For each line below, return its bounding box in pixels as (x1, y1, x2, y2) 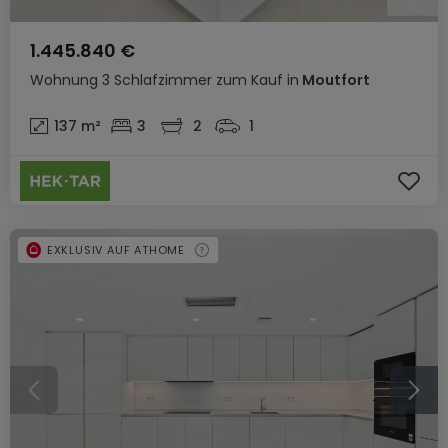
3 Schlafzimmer (102, 70, 212, 90)
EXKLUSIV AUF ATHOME (46, 241, 186, 258)
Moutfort (299, 70, 370, 90)
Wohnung (30, 70, 98, 90)
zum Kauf (216, 70, 283, 90)
